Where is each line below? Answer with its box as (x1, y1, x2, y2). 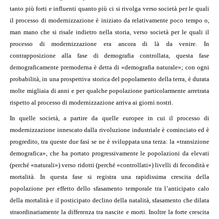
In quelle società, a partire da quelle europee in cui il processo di (10, 114, 209, 122)
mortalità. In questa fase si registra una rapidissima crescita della (10, 173, 209, 181)
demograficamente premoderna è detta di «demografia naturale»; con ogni (10, 64, 209, 71)
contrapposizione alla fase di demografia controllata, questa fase (10, 52, 209, 60)
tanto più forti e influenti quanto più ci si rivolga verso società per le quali (10, 5, 209, 13)
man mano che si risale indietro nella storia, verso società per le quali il (10, 28, 209, 36)
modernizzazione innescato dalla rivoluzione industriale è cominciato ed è (10, 126, 209, 134)
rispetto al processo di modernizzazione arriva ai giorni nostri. (10, 99, 173, 107)
